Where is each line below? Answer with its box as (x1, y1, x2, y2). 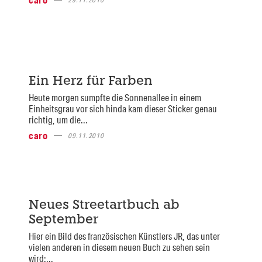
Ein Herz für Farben (28, 75, 153, 88)
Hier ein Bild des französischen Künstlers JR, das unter (28, 230, 220, 243)
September (28, 214, 98, 227)
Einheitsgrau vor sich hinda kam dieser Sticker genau (28, 102, 217, 115)
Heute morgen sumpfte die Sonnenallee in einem (28, 91, 201, 104)
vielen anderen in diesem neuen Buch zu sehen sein (28, 241, 210, 254)
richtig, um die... (28, 113, 88, 126)
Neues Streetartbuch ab (28, 199, 180, 212)
